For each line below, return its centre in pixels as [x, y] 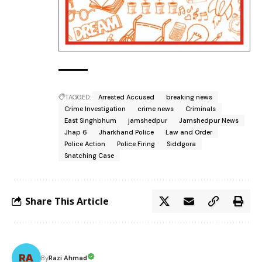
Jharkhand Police [126, 132]
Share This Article [67, 201]
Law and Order [189, 132]
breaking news [189, 97]
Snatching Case [89, 156]
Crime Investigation [95, 109]
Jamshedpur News [209, 121]
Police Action [85, 144]
